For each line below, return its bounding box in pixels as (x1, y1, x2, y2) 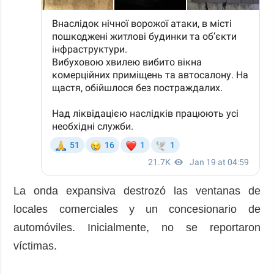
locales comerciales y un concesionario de (13, 202, 261, 215)
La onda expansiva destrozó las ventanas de (13, 184, 261, 197)
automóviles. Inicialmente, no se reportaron (13, 221, 261, 234)
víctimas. (13, 239, 57, 252)
